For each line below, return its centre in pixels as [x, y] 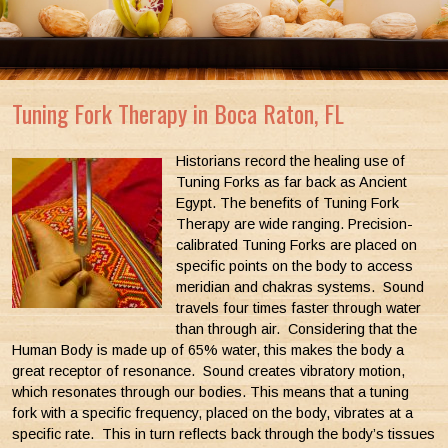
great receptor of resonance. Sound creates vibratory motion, [208, 370]
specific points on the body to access [295, 265]
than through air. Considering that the [297, 328]
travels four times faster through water [299, 307]
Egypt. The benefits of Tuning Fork [288, 202]
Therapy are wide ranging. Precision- [295, 223]
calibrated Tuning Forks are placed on [297, 244]
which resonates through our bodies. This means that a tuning [210, 391]
